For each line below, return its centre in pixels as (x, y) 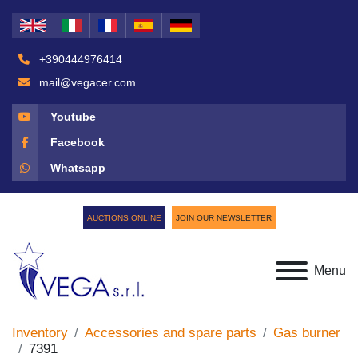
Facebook (78, 142)
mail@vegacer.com (86, 82)
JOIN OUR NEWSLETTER (223, 218)
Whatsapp (78, 167)
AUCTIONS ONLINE (124, 218)
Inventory (40, 333)
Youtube (73, 116)
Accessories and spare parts (171, 333)
